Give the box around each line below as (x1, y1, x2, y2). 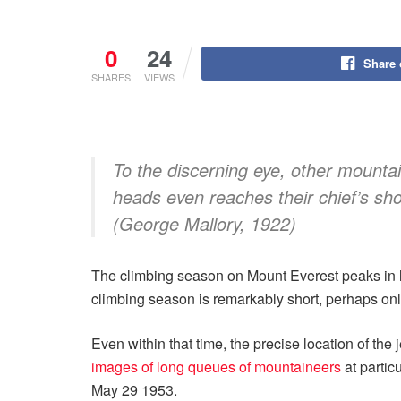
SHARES (91, 70, 131, 84)
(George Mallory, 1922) (113, 210, 296, 236)
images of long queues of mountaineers (91, 356, 341, 377)
